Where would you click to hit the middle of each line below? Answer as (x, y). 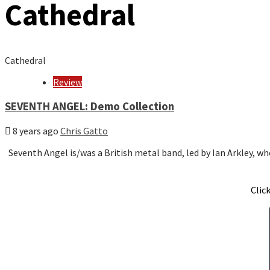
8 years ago (36, 131)
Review (67, 82)
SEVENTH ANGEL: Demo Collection (89, 106)
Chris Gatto (84, 131)
